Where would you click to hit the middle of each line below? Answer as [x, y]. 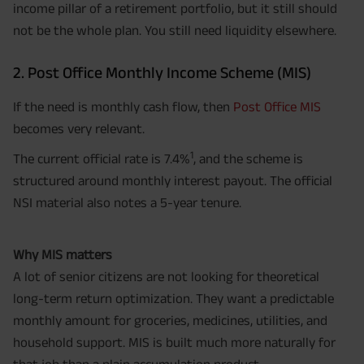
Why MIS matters [63, 255]
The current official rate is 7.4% [102, 159]
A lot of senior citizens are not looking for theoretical [166, 277]
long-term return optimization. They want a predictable [173, 299]
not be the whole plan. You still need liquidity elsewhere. [175, 30]
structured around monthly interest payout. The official [173, 181]
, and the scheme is [248, 159]
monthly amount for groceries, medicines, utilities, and [170, 321]
